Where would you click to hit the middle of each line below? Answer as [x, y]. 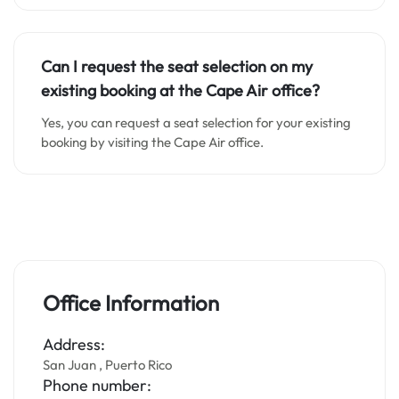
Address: [74, 344]
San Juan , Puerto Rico [107, 365]
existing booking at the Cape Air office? [180, 90]
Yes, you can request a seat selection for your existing [196, 122]
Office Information [131, 303]
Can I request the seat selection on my [177, 66]
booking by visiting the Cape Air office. [152, 142]
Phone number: [97, 385]
